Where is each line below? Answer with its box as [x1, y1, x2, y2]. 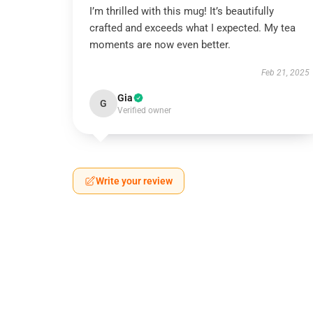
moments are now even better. [89, 38, 231, 51]
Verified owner [117, 105, 171, 115]
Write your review [96, 175, 173, 187]
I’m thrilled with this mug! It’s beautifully [89, 5, 274, 17]
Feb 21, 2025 [261, 68, 310, 78]
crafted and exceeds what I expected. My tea [89, 22, 296, 34]
